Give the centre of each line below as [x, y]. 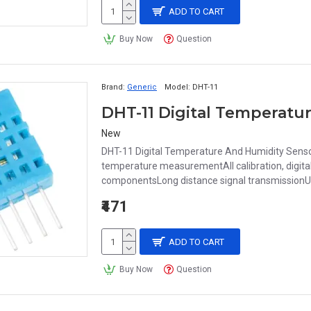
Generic [142, 87]
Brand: [113, 87]
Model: [177, 87]
